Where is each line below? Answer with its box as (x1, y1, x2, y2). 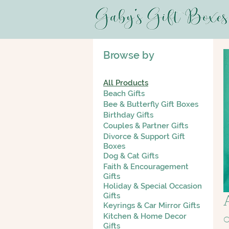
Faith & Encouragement (103, 162, 189, 171)
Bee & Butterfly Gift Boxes (103, 99, 198, 109)
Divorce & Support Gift (103, 131, 185, 141)
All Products (103, 78, 148, 87)
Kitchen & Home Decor (103, 211, 187, 221)
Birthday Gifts (103, 110, 153, 120)
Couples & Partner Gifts (103, 121, 188, 130)
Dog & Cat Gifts (103, 151, 158, 161)
